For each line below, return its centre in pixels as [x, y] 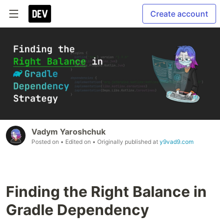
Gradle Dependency [78, 210]
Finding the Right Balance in [106, 192]
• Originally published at [126, 142]
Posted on [46, 142]
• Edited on [76, 142]
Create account [179, 14]
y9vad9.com [177, 142]
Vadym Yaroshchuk [69, 132]
